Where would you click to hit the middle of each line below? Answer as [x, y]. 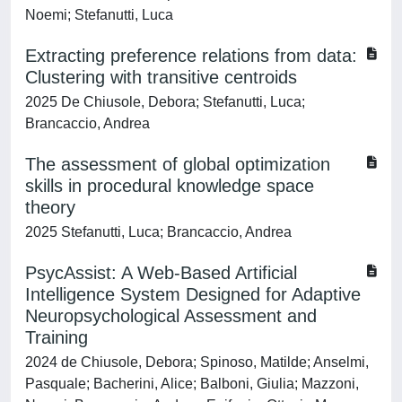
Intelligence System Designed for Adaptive [193, 294]
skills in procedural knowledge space [170, 186]
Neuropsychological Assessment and [171, 316]
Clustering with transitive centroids [161, 77]
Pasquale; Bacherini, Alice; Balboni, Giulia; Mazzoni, [192, 384]
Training [57, 337]
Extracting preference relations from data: [191, 56]
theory [50, 207]
